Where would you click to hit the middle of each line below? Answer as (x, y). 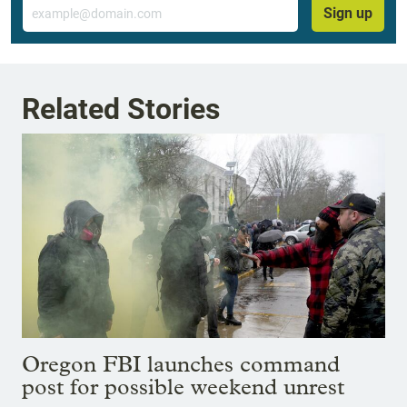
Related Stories (121, 109)
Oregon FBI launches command (181, 364)
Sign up (348, 13)
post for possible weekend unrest (183, 387)
